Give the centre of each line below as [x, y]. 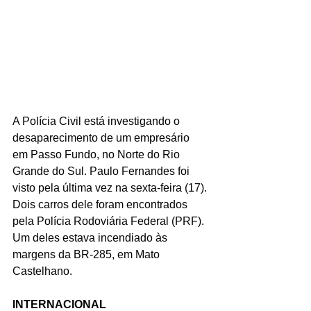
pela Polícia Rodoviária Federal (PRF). [110, 221]
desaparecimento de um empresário [102, 137]
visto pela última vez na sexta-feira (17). [111, 187]
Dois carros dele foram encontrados [101, 204]
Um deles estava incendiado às [91, 237]
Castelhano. [42, 271]
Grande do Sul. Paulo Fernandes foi [102, 171]
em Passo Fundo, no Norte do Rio [98, 154]
